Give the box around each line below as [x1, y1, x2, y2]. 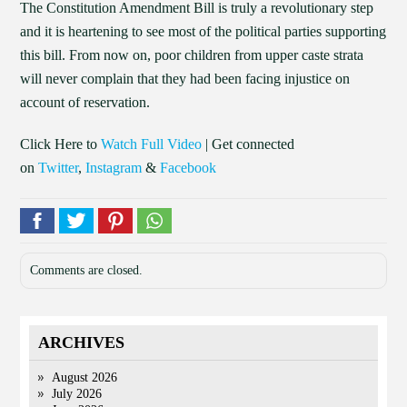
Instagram [85, 160, 143, 175]
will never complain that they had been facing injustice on [20, 71, 351, 86]
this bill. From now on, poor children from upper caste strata [20, 47, 364, 63]
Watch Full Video [97, 136, 206, 152]
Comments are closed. [30, 263, 144, 277]
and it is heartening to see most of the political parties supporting [20, 24, 387, 39]
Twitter [38, 160, 79, 175]
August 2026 [52, 371, 118, 384]
